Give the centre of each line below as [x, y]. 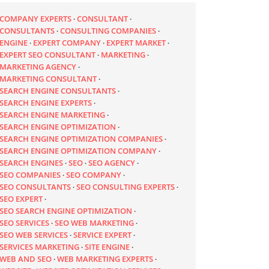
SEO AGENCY [112, 162]
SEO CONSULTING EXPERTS [126, 186]
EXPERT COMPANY [67, 42]
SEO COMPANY [94, 174]
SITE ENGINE [107, 246]
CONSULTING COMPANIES [108, 30]
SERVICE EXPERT [103, 234]
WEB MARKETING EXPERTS [105, 258]
